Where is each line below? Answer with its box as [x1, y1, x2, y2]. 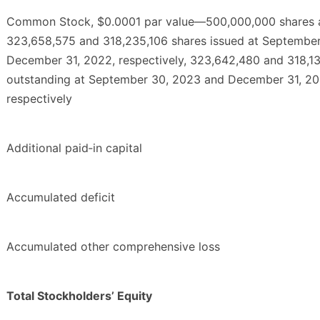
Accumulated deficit [6, 190, 115, 205]
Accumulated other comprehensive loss [6, 239, 220, 254]
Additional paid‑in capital [6, 141, 142, 156]
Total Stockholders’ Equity [6, 289, 152, 304]
